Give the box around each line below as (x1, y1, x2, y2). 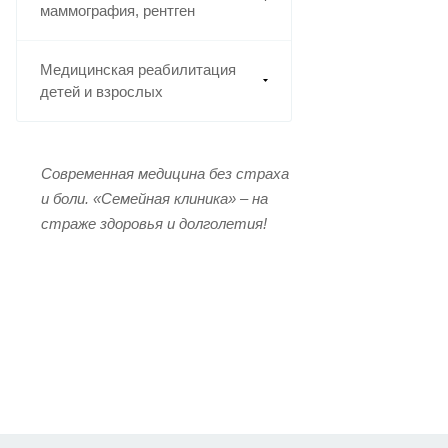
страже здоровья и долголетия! (41, 215, 267, 233)
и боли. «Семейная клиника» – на (41, 190, 268, 208)
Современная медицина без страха (41, 165, 289, 183)
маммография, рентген (40, 2, 195, 20)
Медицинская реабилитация (40, 61, 236, 79)
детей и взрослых (40, 83, 163, 101)
